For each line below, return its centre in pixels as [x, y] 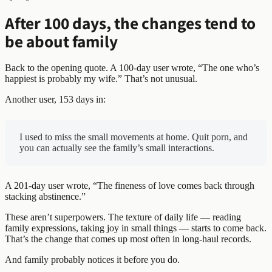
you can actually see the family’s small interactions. [117, 148]
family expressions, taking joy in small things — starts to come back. [136, 228]
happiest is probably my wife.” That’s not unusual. [101, 78]
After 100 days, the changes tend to [130, 22]
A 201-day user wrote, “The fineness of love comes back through [130, 185]
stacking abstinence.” [45, 196]
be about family [61, 41]
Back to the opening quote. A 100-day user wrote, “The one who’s [132, 67]
